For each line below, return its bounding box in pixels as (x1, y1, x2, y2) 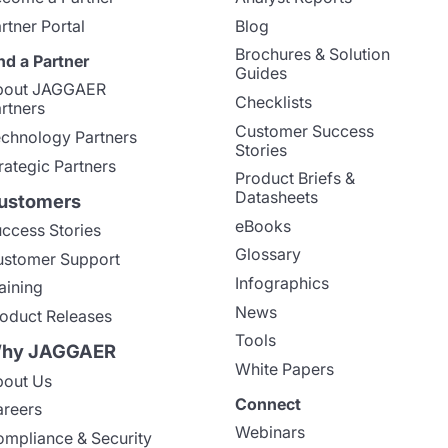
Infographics (235, 272, 330, 293)
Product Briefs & (235, 168, 356, 189)
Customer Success (235, 120, 375, 141)
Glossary (235, 244, 302, 265)
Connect (235, 393, 302, 414)
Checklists (235, 92, 313, 112)
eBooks (235, 215, 292, 236)
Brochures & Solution (235, 44, 391, 65)
